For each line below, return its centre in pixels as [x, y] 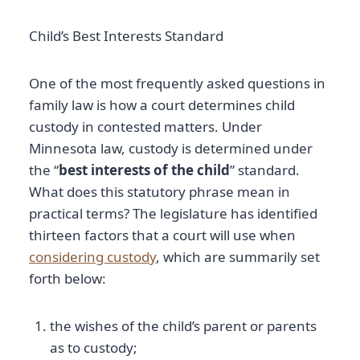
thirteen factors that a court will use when [162, 235]
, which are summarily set [238, 257]
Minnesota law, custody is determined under [171, 149]
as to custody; [93, 348]
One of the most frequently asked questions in [177, 84]
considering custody [92, 257]
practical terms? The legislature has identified [173, 214]
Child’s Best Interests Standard [126, 36]
